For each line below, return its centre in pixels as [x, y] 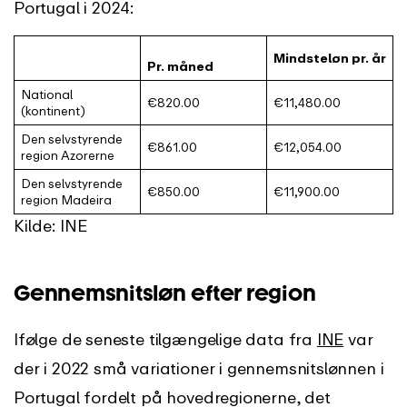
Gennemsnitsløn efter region [165, 293]
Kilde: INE [50, 226]
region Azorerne [67, 156]
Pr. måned [180, 67]
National [46, 95]
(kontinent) [53, 111]
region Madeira [66, 200]
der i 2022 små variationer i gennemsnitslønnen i [199, 368]
